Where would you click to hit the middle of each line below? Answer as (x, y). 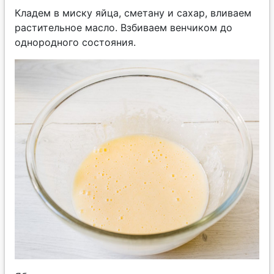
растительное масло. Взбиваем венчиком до (124, 27)
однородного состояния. (75, 42)
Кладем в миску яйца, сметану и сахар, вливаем (133, 13)
